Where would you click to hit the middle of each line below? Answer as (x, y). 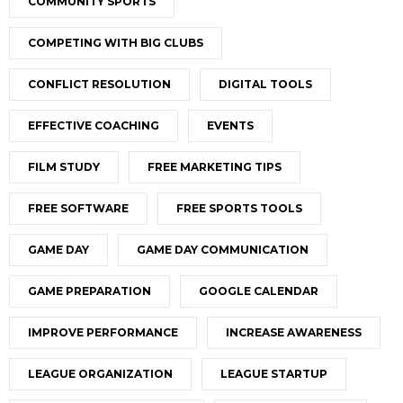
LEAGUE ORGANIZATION (100, 374)
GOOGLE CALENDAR (259, 291)
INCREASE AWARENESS (294, 333)
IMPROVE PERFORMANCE (103, 333)
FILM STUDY (64, 167)
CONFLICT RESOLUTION (99, 85)
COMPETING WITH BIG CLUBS (116, 43)
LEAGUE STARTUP (274, 374)
